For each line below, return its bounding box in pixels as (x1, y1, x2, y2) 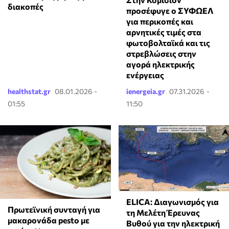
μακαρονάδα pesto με (8, 215, 89, 225)
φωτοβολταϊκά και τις (126, 37, 210, 48)
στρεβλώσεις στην (126, 48, 196, 58)
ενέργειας (126, 70, 164, 80)
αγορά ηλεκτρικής (126, 59, 195, 69)
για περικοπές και (126, 16, 193, 26)
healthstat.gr (8, 86, 51, 96)
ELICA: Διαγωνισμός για (126, 197, 219, 207)
